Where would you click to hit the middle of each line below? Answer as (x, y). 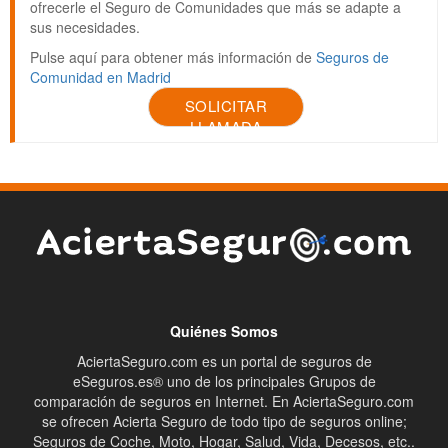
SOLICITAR (226, 106)
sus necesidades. (85, 27)
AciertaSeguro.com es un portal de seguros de (224, 361)
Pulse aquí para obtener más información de (173, 57)
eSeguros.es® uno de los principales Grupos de (224, 381)
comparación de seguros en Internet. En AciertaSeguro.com (224, 401)
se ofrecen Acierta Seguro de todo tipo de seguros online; (224, 421)
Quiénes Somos (224, 331)
